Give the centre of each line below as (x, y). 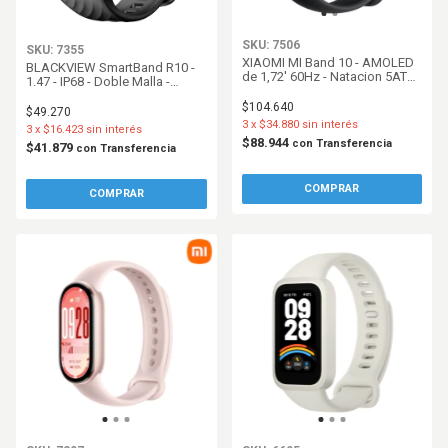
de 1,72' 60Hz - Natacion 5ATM (329, 77)
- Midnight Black (288, 91)
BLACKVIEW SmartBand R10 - (110, 67)
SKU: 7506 (270, 45)
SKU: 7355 (55, 49)
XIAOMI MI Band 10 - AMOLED (327, 63)
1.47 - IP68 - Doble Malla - (98, 81)
